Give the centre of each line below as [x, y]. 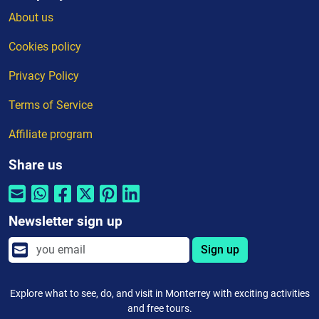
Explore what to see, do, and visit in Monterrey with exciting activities [159, 293]
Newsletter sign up [66, 221]
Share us [36, 164]
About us [31, 17]
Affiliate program [51, 134]
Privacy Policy [44, 75]
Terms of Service [51, 105]
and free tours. [159, 308]
